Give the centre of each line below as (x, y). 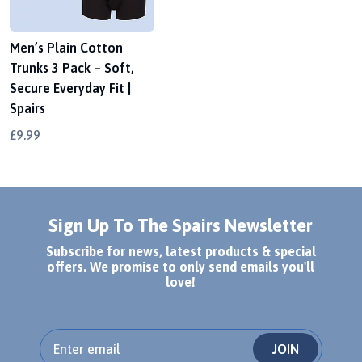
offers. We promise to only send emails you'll (181, 267)
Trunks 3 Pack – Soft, (72, 68)
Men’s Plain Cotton (66, 48)
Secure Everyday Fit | (70, 88)
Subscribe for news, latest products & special (181, 252)
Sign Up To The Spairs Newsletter (181, 226)
